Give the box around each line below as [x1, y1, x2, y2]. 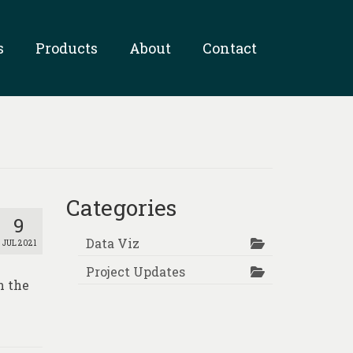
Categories [65, 192, 176, 222]
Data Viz [85, 234, 139, 251]
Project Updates [85, 262, 185, 280]
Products [35, 39, 98, 58]
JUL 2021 [2, 237, 36, 248]
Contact [202, 39, 257, 58]
